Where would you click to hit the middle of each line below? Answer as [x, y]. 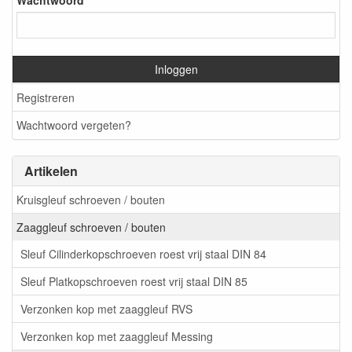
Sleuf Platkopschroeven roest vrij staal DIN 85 [134, 282]
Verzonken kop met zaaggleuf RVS [106, 309]
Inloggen [176, 70]
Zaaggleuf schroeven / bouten [91, 227]
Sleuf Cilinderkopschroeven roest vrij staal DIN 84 [143, 254]
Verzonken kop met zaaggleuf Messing [117, 337]
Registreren [46, 98]
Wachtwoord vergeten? [74, 125]
